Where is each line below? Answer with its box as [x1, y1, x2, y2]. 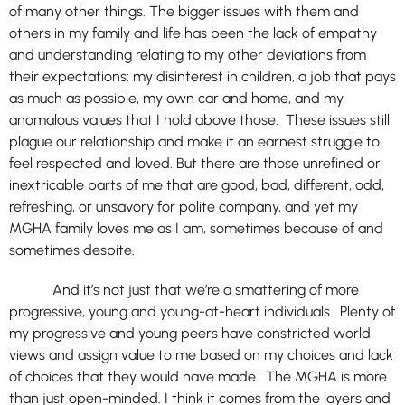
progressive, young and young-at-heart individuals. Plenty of [9, 303, 395, 320]
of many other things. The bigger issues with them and [9, 3, 359, 20]
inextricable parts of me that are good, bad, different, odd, [9, 176, 384, 193]
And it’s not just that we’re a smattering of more [9, 281, 359, 298]
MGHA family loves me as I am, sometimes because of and [9, 220, 383, 237]
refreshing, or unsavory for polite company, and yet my [9, 198, 358, 215]
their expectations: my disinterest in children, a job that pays [9, 68, 396, 85]
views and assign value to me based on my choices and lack [9, 346, 393, 363]
